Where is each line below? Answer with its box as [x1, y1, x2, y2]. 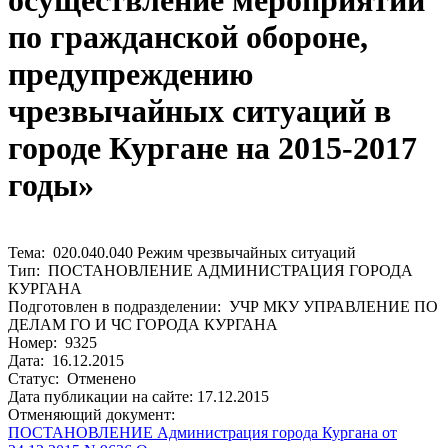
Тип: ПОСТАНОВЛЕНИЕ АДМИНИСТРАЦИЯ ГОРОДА [8, 261, 413, 279]
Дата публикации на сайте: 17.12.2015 [8, 387, 269, 405]
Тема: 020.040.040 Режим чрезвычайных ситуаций [8, 243, 356, 261]
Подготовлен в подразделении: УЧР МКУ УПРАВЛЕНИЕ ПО [8, 297, 438, 315]
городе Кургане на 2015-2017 [8, 130, 417, 167]
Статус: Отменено [8, 369, 136, 387]
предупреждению [8, 56, 253, 93]
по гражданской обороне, [8, 19, 368, 56]
